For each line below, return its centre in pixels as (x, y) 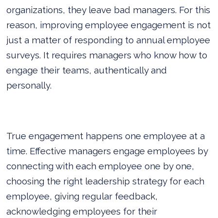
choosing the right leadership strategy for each (106, 181)
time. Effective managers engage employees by (107, 151)
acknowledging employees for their (82, 211)
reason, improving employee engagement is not (109, 25)
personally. (29, 85)
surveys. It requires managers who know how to (107, 55)
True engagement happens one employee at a (106, 136)
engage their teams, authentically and (87, 70)
